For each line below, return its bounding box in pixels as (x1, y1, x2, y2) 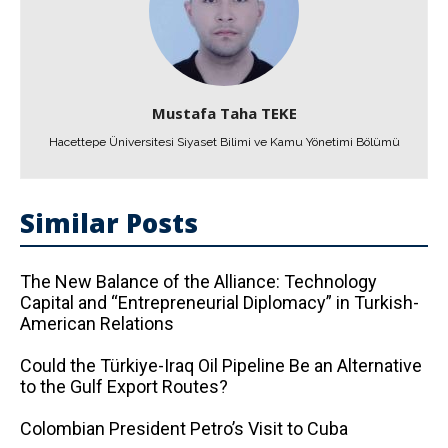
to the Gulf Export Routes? (20, 376, 228, 397)
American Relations (20, 313, 174, 334)
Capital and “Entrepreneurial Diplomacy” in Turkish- (20, 292, 419, 313)
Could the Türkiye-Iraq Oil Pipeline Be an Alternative (20, 355, 422, 376)
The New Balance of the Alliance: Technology (20, 271, 377, 292)
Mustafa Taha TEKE (151, 103, 297, 123)
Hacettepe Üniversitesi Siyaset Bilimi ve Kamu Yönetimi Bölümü (48, 135, 400, 149)
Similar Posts (20, 205, 198, 241)
